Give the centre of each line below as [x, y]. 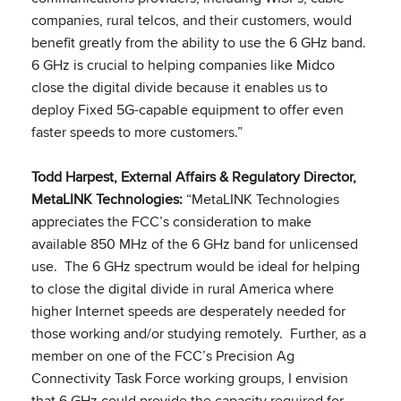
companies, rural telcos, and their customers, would [192, 20]
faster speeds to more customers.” [137, 132]
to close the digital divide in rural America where [183, 289]
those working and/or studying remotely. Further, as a [199, 333]
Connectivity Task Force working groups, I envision [190, 378]
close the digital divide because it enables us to [179, 87]
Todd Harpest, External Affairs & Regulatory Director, [194, 177]
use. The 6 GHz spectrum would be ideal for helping [196, 266]
